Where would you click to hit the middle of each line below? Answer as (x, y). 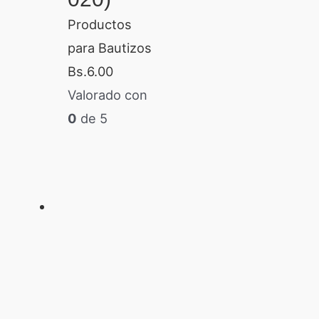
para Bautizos (109, 47)
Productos (99, 24)
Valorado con (107, 94)
